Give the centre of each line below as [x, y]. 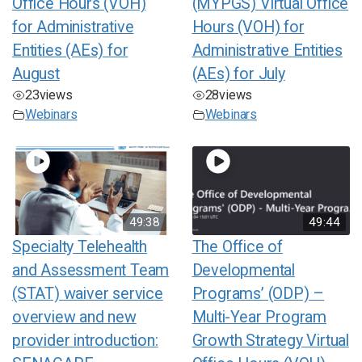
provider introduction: [85, 341]
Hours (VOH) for [248, 27]
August [36, 74]
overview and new [74, 318]
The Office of [237, 247]
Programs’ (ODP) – [258, 294]
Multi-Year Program [259, 318]
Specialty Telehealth [80, 247]
